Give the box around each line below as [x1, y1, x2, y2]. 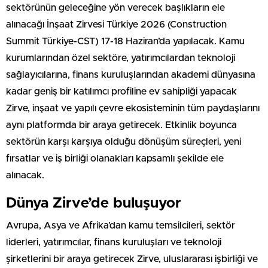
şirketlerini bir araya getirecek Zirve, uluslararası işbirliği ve [6, 254, 258, 264]
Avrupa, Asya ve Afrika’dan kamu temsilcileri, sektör [6, 220, 235, 230]
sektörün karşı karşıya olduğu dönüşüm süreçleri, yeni [6, 136, 241, 147]
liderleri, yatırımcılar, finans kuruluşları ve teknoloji [6, 237, 221, 247]
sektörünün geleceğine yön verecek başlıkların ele [6, 2, 225, 13]
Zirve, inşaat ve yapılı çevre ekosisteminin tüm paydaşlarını [6, 103, 260, 113]
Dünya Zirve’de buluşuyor [6, 196, 181, 211]
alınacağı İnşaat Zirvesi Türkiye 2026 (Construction [6, 19, 227, 29]
